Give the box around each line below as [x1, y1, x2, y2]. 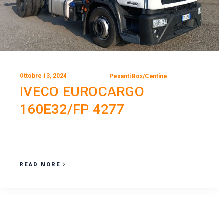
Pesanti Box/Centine [109, 72, 167, 80]
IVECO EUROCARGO [20, 83, 144, 100]
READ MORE [20, 160, 61, 169]
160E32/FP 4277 [20, 101, 125, 117]
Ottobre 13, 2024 [20, 72, 66, 80]
